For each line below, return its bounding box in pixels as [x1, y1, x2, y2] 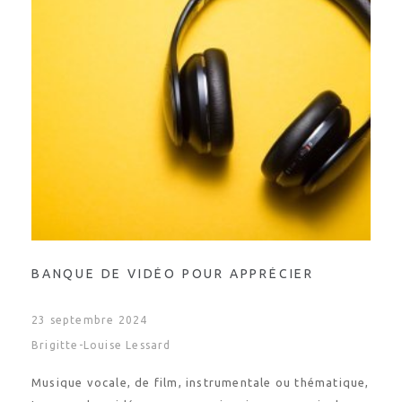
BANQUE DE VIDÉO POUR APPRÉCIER [31, 267, 314, 281]
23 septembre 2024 [31, 314, 148, 326]
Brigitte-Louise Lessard [31, 339, 171, 351]
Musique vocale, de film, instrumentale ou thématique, [31, 376, 370, 389]
